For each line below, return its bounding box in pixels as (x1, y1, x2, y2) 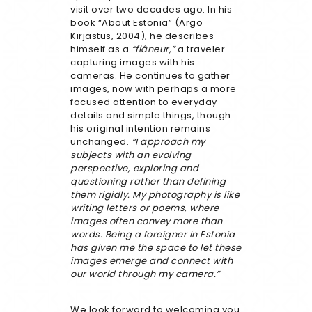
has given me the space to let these (70, 241, 242, 255)
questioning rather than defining (70, 175, 226, 189)
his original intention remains (70, 122, 210, 136)
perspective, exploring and (70, 162, 198, 175)
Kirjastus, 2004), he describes (70, 29, 214, 43)
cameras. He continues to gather (70, 69, 231, 83)
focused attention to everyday (70, 95, 217, 109)
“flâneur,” (131, 42, 175, 56)
